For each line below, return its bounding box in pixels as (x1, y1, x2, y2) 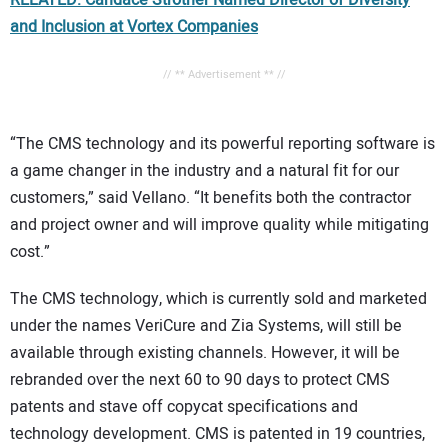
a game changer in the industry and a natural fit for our (10, 159, 399, 184)
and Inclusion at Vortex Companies (10, 15, 258, 40)
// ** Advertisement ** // (162, 66, 286, 84)
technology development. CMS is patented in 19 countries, (10, 421, 425, 446)
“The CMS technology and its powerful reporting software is (10, 132, 435, 157)
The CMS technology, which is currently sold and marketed (10, 286, 427, 311)
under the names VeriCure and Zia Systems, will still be (10, 313, 402, 338)
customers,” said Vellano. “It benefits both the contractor (10, 186, 411, 211)
